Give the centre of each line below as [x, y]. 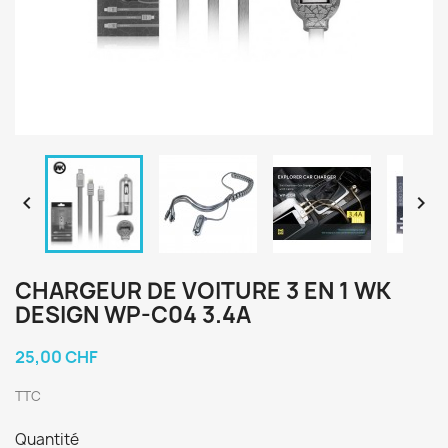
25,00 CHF [56, 357]
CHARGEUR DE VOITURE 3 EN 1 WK [203, 291]
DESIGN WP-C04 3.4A [133, 315]
